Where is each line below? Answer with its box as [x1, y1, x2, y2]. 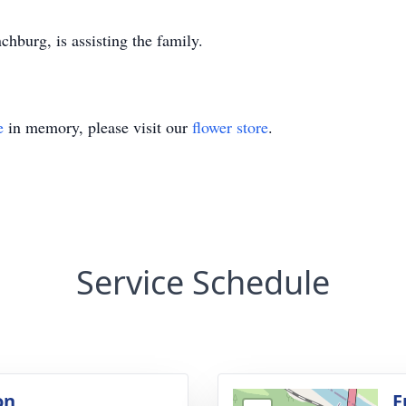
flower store [192, 116, 268, 138]
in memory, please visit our [4, 116, 192, 138]
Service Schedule [76, 260, 330, 304]
